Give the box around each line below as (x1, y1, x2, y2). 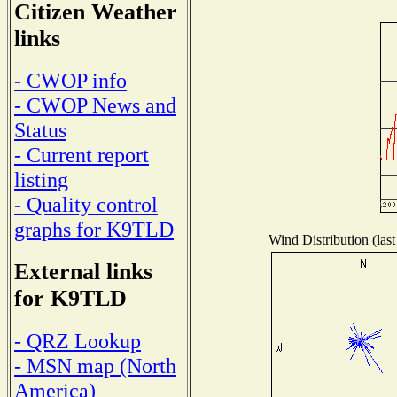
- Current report (14, 143, 149, 167)
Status (14, 118, 66, 143)
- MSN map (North (14, 353, 176, 378)
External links (14, 259, 152, 285)
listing (14, 167, 68, 192)
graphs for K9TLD (14, 217, 174, 242)
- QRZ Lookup (14, 328, 141, 353)
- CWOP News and (14, 93, 176, 118)
